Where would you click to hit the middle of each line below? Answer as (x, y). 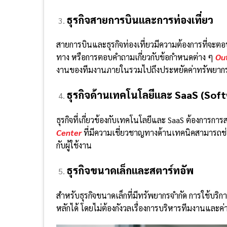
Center (69, 133)
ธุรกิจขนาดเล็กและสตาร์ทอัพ (130, 170)
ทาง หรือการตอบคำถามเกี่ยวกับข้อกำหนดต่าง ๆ (136, 57)
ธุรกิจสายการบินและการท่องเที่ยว (140, 20)
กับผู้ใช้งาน (74, 145)
